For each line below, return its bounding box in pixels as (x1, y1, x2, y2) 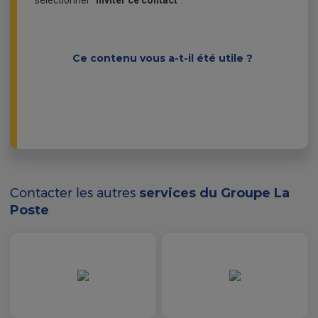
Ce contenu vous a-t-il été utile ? (72, 52, 253, 65)
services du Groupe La (139, 185, 290, 201)
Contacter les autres (10, 185, 139, 201)
